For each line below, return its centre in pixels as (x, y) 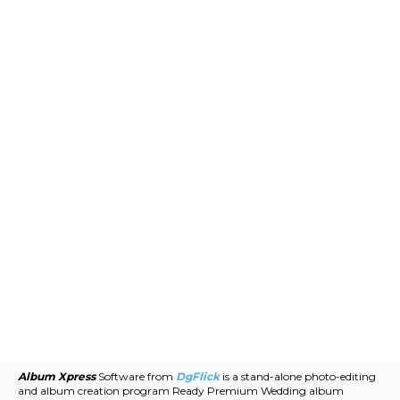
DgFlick (198, 377)
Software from (136, 377)
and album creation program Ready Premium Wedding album (181, 391)
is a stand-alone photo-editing (298, 377)
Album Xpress (57, 377)
